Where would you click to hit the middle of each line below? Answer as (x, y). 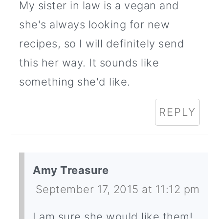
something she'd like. (75, 82)
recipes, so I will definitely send (102, 44)
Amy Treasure (71, 170)
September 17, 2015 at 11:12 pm (118, 189)
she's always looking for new (95, 25)
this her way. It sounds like (89, 63)
